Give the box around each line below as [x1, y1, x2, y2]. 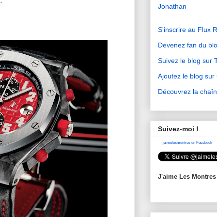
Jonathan [158, 2, 186, 10]
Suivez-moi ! [158, 125, 199, 133]
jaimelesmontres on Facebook [163, 140, 212, 145]
